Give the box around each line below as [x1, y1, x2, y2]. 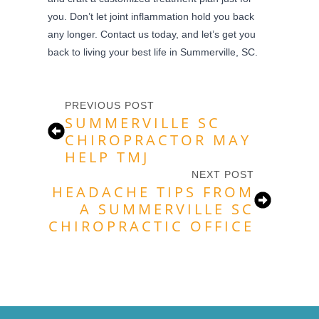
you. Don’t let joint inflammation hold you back [48, 10, 255, 22]
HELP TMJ [65, 147, 150, 167]
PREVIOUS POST [65, 99, 155, 111]
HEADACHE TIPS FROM [51, 182, 254, 202]
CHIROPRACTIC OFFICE [48, 216, 254, 236]
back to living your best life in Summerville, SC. [48, 46, 258, 58]
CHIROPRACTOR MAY [65, 130, 252, 150]
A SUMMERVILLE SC [79, 199, 254, 219]
